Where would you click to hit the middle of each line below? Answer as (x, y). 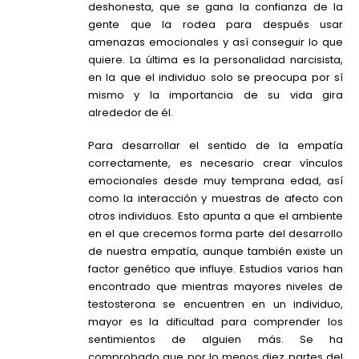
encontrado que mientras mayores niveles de (216, 286)
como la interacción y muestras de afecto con (216, 198)
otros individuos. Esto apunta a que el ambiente (216, 216)
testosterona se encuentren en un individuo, (216, 304)
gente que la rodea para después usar (216, 24)
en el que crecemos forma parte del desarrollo (216, 233)
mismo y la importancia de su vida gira (216, 95)
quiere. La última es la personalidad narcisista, (216, 59)
